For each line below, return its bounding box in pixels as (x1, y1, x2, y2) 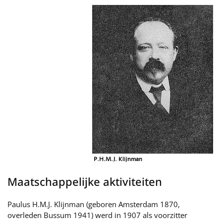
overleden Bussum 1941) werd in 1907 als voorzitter (7, 210, 187, 221)
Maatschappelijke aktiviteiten (7, 174, 162, 189)
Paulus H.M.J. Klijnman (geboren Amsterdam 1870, (7, 199, 180, 210)
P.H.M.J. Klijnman (92, 155, 142, 164)
